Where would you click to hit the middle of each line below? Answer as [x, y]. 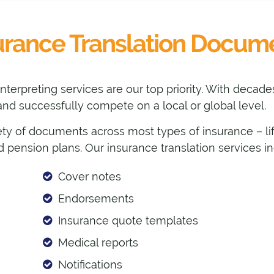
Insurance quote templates [128, 221]
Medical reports [98, 243]
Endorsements [96, 199]
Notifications [91, 265]
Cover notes [90, 177]
